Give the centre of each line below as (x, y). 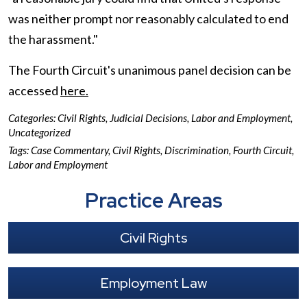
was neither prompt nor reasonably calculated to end (148, 19)
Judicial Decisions (148, 118)
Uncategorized (39, 132)
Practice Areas (153, 200)
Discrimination (197, 150)
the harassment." (53, 39)
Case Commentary (70, 150)
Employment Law (153, 283)
